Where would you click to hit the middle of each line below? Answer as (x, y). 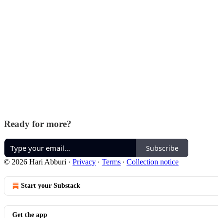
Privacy (84, 162)
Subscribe (162, 148)
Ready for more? (38, 124)
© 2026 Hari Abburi (35, 162)
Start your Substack (51, 186)
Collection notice (153, 162)
